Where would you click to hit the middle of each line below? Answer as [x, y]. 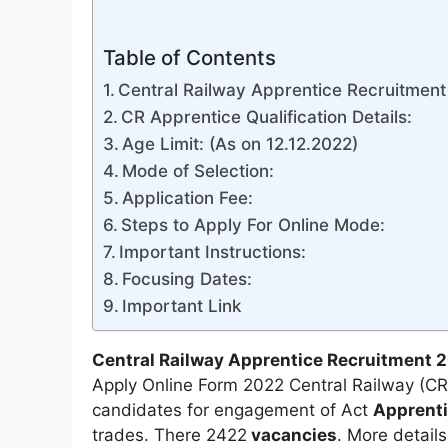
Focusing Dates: [187, 279]
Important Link [182, 306]
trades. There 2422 [169, 435]
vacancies [292, 435]
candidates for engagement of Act [232, 410]
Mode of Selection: [198, 171]
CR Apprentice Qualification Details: [267, 117]
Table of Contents [189, 58]
